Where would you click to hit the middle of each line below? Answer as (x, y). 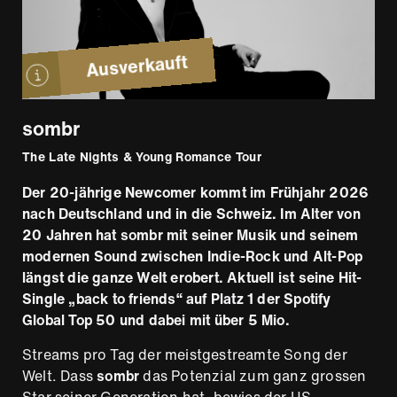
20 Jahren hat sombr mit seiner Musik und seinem (191, 235)
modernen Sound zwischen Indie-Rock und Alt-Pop (193, 257)
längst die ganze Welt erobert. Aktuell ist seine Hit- (192, 278)
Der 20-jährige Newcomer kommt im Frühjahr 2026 (196, 193)
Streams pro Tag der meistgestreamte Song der (185, 355)
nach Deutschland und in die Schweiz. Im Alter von (191, 214)
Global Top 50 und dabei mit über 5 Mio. (156, 320)
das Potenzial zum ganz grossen (253, 376)
